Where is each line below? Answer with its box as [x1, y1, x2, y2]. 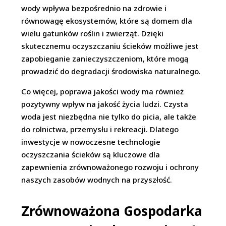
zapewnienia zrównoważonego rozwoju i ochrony [21, 162, 199, 173]
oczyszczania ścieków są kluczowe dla [21, 149, 160, 160]
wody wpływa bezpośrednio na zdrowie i [21, 3, 167, 14]
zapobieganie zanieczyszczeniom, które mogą [21, 53, 189, 64]
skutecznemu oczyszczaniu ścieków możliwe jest [21, 41, 199, 51]
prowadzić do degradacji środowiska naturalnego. [21, 66, 201, 77]
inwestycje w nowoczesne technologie [21, 137, 161, 147]
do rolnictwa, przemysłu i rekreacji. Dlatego [21, 124, 179, 135]
